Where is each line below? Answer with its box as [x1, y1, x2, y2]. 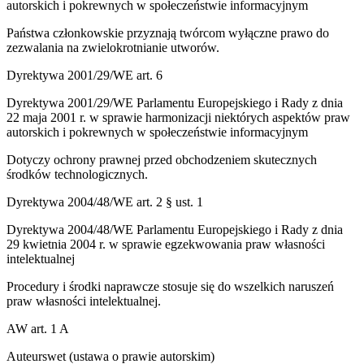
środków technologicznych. [6, 167, 148, 182]
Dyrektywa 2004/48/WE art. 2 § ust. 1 [6, 195, 203, 210]
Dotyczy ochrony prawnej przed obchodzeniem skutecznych [6, 153, 317, 167]
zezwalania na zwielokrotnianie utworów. [6, 41, 219, 55]
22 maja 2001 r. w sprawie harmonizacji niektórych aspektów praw [6, 110, 350, 125]
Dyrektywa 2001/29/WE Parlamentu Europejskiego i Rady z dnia [6, 96, 343, 110]
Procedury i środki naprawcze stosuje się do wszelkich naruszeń [6, 279, 334, 294]
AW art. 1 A [6, 322, 69, 336]
